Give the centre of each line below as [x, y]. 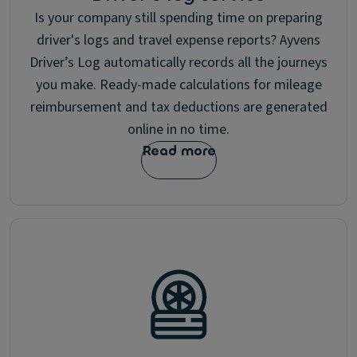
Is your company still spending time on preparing [178, 18]
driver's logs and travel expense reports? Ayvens [178, 40]
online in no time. [178, 129]
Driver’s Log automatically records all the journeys [178, 63]
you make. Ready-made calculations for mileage [178, 85]
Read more [178, 151]
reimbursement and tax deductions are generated [178, 107]
